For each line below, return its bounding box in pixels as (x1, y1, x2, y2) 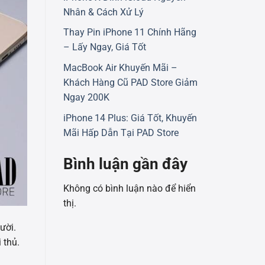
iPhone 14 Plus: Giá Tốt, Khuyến (63, 112, 197, 124)
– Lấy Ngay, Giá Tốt (63, 41, 146, 53)
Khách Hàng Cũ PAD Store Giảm (63, 77, 198, 89)
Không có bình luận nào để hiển (63, 183, 196, 195)
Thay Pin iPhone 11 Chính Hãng (63, 27, 196, 38)
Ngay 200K (63, 92, 109, 104)
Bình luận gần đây (63, 154, 188, 173)
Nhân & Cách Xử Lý (63, 6, 144, 18)
